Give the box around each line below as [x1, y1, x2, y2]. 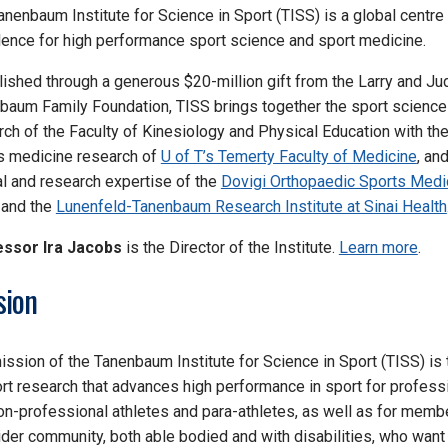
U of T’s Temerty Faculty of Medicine [160, 147, 417, 167]
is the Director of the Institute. [121, 238, 339, 258]
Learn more [338, 238, 418, 258]
